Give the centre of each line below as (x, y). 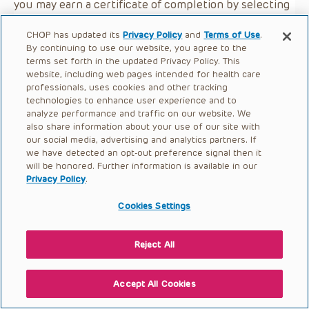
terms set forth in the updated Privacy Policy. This (133, 61)
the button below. (61, 23)
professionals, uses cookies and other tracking (127, 87)
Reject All (154, 245)
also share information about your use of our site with (143, 127)
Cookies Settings (154, 206)
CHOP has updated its (75, 35)
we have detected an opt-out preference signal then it (144, 153)
